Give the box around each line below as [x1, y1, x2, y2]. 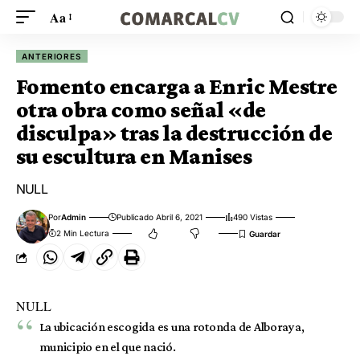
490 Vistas [233, 212, 273, 222]
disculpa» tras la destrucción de [16, 121, 333, 145]
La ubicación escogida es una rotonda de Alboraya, [39, 320, 305, 333]
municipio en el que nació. [39, 340, 176, 354]
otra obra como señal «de [16, 97, 266, 122]
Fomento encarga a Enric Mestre [16, 74, 337, 99]
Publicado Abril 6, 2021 [117, 212, 203, 222]
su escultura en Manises [16, 144, 256, 169]
